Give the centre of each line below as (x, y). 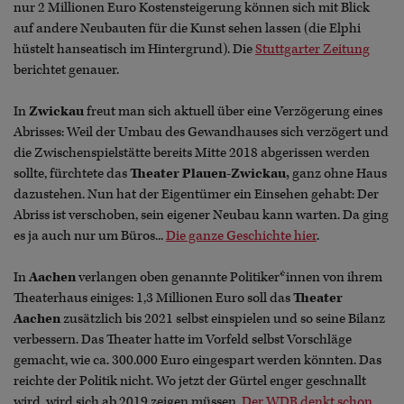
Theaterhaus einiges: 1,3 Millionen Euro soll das (153, 298)
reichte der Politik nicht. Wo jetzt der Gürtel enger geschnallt (190, 381)
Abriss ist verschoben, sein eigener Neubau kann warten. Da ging (201, 216)
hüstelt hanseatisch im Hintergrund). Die (134, 50)
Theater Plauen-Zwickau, (211, 174)
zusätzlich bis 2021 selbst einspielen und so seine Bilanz (223, 319)
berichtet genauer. (66, 70)
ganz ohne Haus (340, 174)
